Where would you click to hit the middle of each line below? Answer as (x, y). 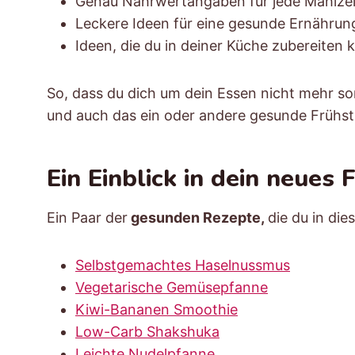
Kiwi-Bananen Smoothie (157, 309)
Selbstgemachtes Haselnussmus (183, 265)
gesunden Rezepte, (198, 217)
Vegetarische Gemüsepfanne (172, 287)
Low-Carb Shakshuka (147, 331)
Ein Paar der (87, 217)
